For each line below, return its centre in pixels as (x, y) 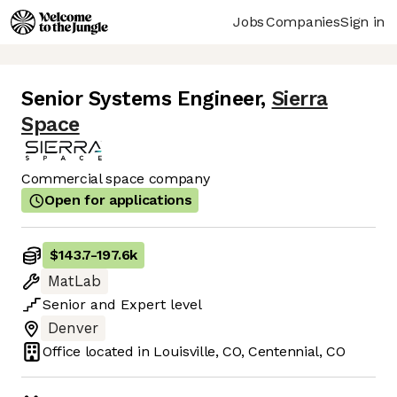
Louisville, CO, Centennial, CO (249, 352)
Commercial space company (116, 179)
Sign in (362, 21)
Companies (303, 21)
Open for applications (118, 200)
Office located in (98, 352)
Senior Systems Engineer (141, 99)
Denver (73, 329)
